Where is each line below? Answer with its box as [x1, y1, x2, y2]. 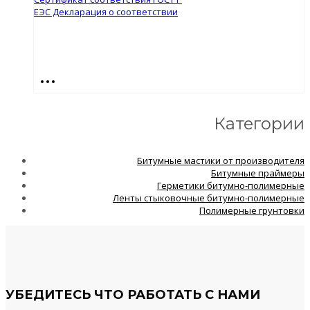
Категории [214, 113, 304, 134]
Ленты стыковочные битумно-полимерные [113, 191, 304, 204]
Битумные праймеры [211, 166, 304, 179]
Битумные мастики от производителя [137, 154, 304, 167]
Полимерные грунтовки [199, 203, 304, 217]
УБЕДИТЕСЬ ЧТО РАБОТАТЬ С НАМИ [6, 286, 260, 302]
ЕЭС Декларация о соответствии [34, 5, 178, 18]
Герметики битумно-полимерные [157, 179, 304, 192]
